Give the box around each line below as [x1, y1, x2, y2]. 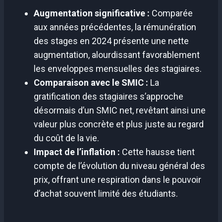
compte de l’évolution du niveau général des [34, 161, 205, 171]
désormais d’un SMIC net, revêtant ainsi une [34, 105, 206, 116]
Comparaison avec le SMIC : [34, 77, 148, 88]
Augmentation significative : [34, 8, 150, 19]
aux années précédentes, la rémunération [34, 22, 196, 33]
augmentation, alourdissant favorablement [34, 50, 200, 60]
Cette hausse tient [120, 147, 195, 158]
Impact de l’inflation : [34, 147, 120, 158]
